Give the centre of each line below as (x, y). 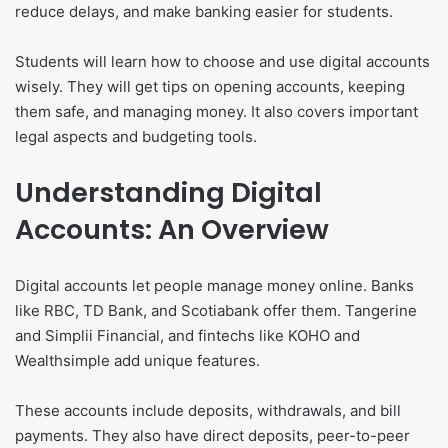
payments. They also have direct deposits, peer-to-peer (212, 436)
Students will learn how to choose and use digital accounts (222, 62)
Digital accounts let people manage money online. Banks (214, 286)
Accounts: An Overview (172, 230)
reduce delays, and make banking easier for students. (204, 12)
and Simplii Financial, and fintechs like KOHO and (187, 336)
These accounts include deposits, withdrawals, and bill (208, 411)
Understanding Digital (168, 193)
